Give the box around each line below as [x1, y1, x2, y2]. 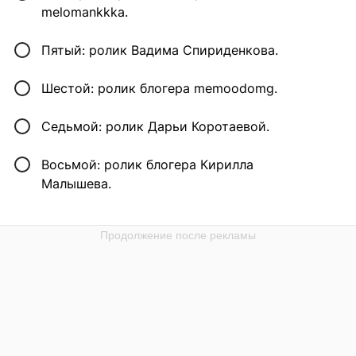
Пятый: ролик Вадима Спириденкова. [41, 42, 278, 59]
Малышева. [41, 176, 111, 192]
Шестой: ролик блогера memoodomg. [41, 80, 277, 97]
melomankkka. [41, 4, 128, 21]
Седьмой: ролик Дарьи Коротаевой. [41, 118, 269, 135]
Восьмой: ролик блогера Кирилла [41, 157, 253, 173]
